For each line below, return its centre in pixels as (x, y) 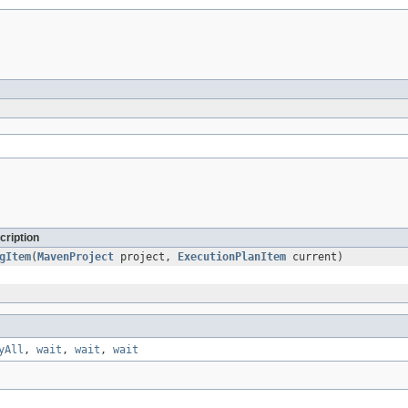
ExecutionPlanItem (232, 257)
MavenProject (76, 257)
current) (315, 257)
